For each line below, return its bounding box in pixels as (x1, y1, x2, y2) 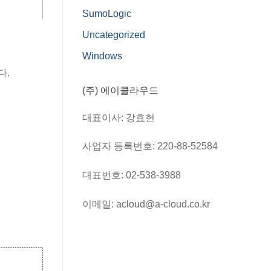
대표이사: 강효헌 (82, 112, 155, 123)
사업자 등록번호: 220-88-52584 (82, 141, 218, 152)
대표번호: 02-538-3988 (82, 169, 181, 180)
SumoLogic (82, 8, 131, 19)
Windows (82, 50, 122, 61)
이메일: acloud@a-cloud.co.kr (82, 198, 210, 209)
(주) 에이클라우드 (82, 85, 158, 96)
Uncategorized (82, 30, 145, 41)
